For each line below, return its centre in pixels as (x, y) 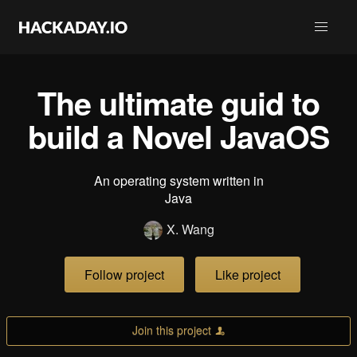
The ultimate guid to (178, 102)
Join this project (171, 330)
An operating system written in (178, 180)
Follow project (124, 275)
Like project (248, 275)
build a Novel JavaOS (178, 136)
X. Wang (190, 229)
